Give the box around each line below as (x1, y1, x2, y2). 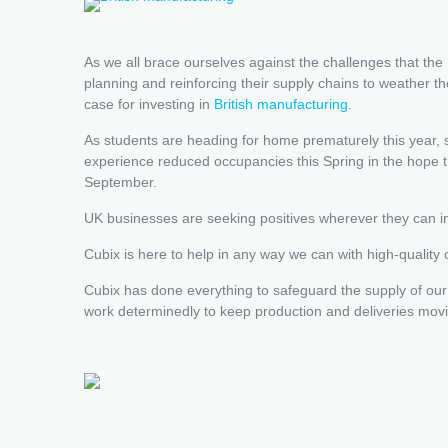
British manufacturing (214, 95, 348, 112)
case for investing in (84, 95, 214, 112)
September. (84, 173, 157, 190)
